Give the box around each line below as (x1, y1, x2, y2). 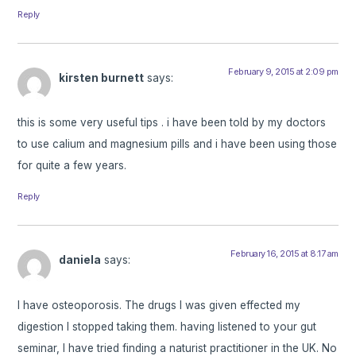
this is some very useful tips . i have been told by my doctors (17, 116, 327, 130)
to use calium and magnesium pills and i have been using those (17, 137, 338, 151)
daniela (59, 253, 102, 267)
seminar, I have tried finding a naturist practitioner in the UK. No (17, 341, 338, 354)
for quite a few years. (17, 159, 127, 172)
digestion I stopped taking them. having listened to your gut (17, 319, 317, 333)
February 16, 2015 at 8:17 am (230, 248, 339, 260)
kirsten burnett (59, 71, 145, 84)
